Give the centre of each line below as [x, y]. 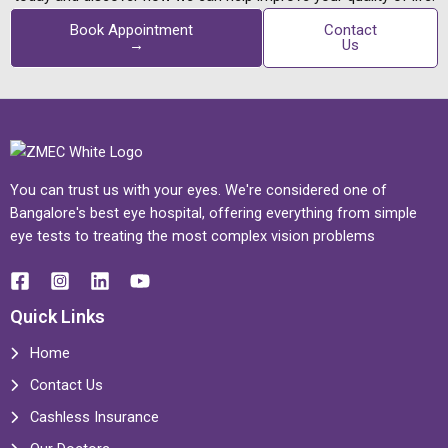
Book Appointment [131, 29]
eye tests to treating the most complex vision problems [192, 236]
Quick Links [57, 316]
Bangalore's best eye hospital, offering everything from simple [213, 213]
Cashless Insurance [94, 417]
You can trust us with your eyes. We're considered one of [198, 190]
